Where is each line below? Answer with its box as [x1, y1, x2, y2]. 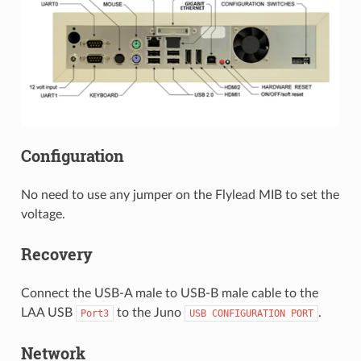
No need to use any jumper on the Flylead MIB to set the [20, 189, 339, 202]
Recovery [20, 243, 93, 265]
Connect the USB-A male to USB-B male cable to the [20, 287, 318, 301]
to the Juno [113, 306, 185, 320]
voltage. [20, 208, 65, 222]
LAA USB [20, 306, 76, 320]
